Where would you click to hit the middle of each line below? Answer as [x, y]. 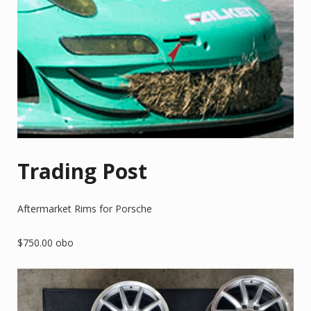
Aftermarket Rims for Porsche [85, 209]
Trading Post [82, 171]
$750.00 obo [45, 243]
